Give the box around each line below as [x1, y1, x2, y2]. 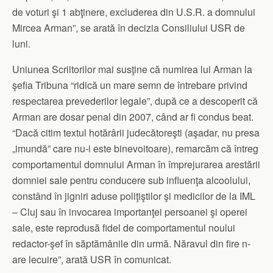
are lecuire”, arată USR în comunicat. [12, 252, 171, 267]
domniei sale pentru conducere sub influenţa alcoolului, [12, 173, 250, 188]
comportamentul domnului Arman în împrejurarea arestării [12, 157, 260, 172]
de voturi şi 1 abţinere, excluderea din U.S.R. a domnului [12, 5, 255, 19]
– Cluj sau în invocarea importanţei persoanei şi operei [12, 205, 247, 219]
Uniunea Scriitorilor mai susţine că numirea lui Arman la [12, 62, 252, 77]
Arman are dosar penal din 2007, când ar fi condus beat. [12, 110, 253, 124]
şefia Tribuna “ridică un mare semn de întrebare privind [12, 78, 247, 93]
